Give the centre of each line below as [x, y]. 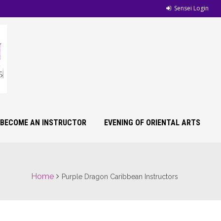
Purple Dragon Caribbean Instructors [120, 177]
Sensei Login [191, 8]
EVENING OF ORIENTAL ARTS [152, 123]
